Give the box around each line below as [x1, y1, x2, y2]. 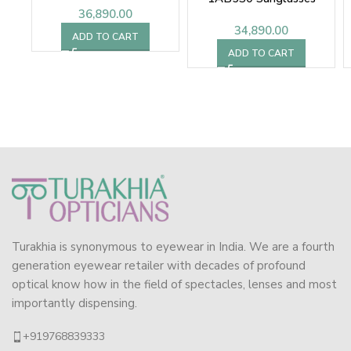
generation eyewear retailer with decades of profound [12, 258, 306, 274]
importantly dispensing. [12, 295, 137, 312]
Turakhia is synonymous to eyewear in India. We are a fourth [12, 239, 335, 255]
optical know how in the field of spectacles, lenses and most [12, 277, 337, 293]
